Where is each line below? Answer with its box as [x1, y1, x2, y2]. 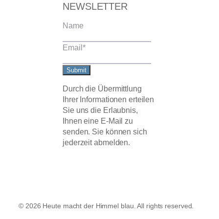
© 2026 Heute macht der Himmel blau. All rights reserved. [19, 202, 194, 210]
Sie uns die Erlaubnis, [63, 105, 138, 114]
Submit [66, 66, 87, 74]
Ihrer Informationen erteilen [63, 94, 154, 104]
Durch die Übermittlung [63, 84, 142, 93]
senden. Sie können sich [63, 127, 147, 136]
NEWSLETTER [63, 1, 128, 12]
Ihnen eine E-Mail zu [63, 116, 133, 125]
